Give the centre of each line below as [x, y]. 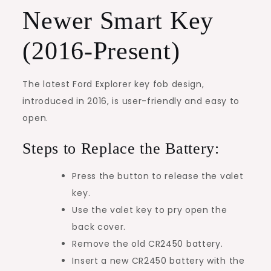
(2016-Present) [101, 51]
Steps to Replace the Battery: [121, 148]
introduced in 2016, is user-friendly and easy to [131, 101]
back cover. [99, 227]
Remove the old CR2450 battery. [148, 243]
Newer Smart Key [118, 20]
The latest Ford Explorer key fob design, [113, 84]
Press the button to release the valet [158, 176]
